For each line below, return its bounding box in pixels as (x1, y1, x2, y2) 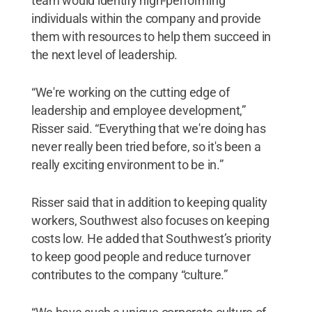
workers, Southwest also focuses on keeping (31, 212, 270, 228)
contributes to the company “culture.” (31, 267, 228, 282)
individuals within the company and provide (31, 10, 261, 26)
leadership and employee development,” (31, 102, 246, 118)
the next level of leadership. (31, 47, 178, 62)
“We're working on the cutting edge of (31, 84, 230, 100)
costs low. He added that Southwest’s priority (31, 231, 272, 246)
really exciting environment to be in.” (31, 157, 224, 172)
